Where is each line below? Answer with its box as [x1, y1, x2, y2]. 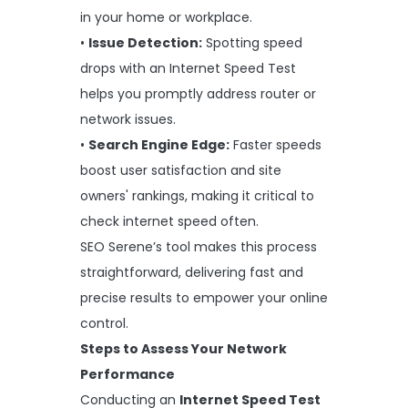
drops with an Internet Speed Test [80, 58, 296, 77]
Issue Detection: [88, 33, 202, 52]
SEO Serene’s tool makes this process [80, 237, 317, 256]
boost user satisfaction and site [80, 160, 281, 179]
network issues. [80, 109, 176, 128]
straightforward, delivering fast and [80, 262, 303, 281]
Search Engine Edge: [88, 135, 229, 154]
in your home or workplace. [80, 7, 252, 26]
